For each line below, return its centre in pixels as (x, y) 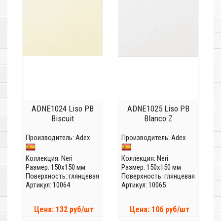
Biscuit (63, 119)
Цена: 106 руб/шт (159, 210)
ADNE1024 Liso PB (63, 109)
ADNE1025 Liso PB (158, 109)
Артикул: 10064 (48, 185)
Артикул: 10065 (144, 185)
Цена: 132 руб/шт (64, 210)
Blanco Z (158, 119)
